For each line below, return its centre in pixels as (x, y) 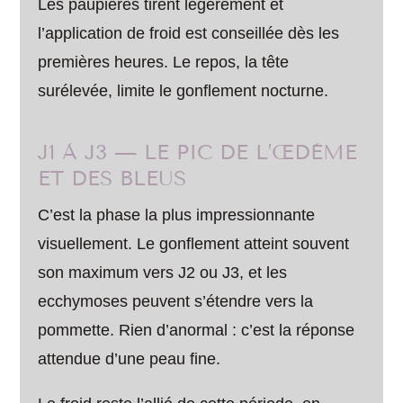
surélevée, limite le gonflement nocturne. (184, 91)
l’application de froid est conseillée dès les (189, 34)
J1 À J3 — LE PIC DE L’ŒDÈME (198, 153)
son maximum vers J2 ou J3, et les (163, 273)
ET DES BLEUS (112, 179)
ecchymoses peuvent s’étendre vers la (176, 302)
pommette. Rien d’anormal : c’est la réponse (197, 331)
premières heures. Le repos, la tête (164, 63)
